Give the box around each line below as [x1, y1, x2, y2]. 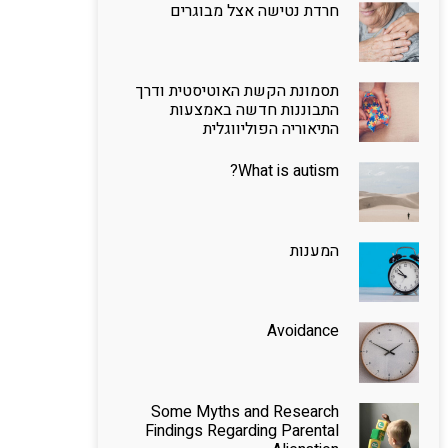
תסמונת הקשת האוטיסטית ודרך [135, 78, 339, 103]
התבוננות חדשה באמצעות [169, 97, 339, 122]
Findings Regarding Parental [144, 418, 339, 443]
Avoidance [266, 319, 339, 344]
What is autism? [237, 159, 339, 184]
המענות [289, 239, 339, 264]
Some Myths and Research [150, 399, 339, 424]
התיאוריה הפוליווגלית [202, 116, 339, 141]
